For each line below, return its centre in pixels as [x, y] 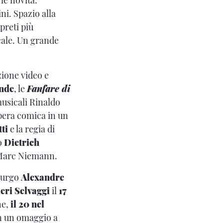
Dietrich [22, 142]
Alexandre [43, 177]
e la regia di [31, 129]
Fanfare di [49, 88]
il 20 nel [27, 204]
